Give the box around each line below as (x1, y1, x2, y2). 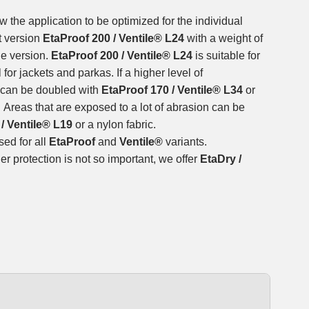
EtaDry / (200, 153, 241, 166)
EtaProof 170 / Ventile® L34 (101, 84, 243, 97)
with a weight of (187, 32, 263, 45)
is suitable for (195, 50, 260, 62)
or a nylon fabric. (72, 119, 156, 131)
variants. (163, 136, 207, 148)
